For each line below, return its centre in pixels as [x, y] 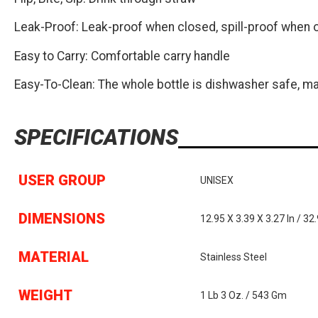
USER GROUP [62, 180]
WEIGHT [46, 295]
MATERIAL [54, 257]
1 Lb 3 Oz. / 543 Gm [244, 295]
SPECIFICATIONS [96, 138]
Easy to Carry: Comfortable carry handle [122, 56]
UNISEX [217, 180]
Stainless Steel [234, 257]
